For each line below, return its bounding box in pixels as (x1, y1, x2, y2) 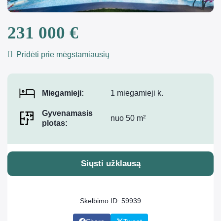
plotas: (42, 119, 68, 128)
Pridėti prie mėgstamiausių (14, 50, 110, 59)
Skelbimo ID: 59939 (80, 197, 141, 205)
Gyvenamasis (42, 109, 93, 118)
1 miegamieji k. (110, 88, 163, 97)
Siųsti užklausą (80, 159, 141, 169)
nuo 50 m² (110, 114, 146, 123)
